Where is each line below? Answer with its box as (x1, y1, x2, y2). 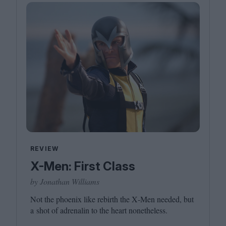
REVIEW (30, 145, 59, 152)
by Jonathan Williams (30, 176, 99, 187)
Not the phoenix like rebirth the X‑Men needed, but (30, 194, 194, 204)
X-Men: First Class (30, 159, 135, 174)
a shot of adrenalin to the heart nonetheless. (30, 205, 167, 215)
